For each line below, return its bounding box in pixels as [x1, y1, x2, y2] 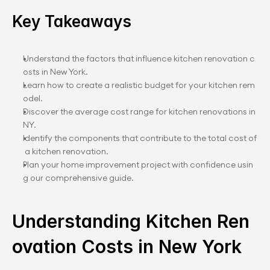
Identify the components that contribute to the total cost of [23, 133, 257, 143]
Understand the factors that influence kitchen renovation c [23, 53, 255, 64]
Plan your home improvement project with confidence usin [23, 159, 253, 170]
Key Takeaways [12, 12, 131, 31]
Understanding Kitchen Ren [12, 210, 250, 232]
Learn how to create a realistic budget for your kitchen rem [23, 80, 255, 90]
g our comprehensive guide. [23, 172, 134, 183]
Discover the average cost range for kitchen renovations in [23, 106, 257, 117]
